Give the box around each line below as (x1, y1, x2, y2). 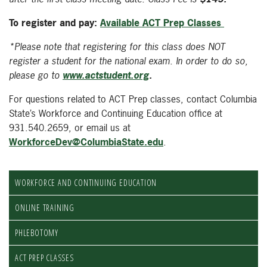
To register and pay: (9, 16, 100, 29)
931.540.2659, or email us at (9, 121, 131, 134)
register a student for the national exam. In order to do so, (9, 54, 248, 67)
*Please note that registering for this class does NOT (9, 40, 225, 53)
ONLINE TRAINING (15, 202, 74, 213)
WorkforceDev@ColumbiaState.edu (9, 135, 163, 148)
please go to (9, 69, 63, 82)
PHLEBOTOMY (15, 227, 58, 238)
